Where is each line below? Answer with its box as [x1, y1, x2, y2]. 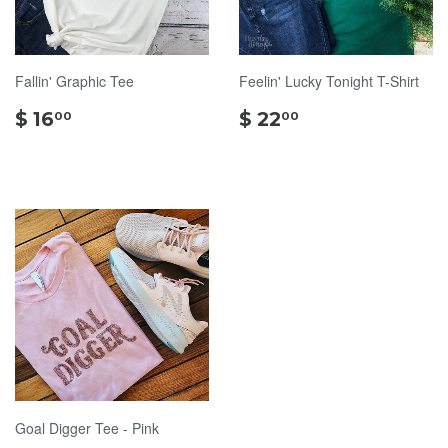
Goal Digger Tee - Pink [15, 418, 159, 438]
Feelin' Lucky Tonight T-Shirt [239, 71, 419, 91]
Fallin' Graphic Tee [15, 71, 134, 91]
